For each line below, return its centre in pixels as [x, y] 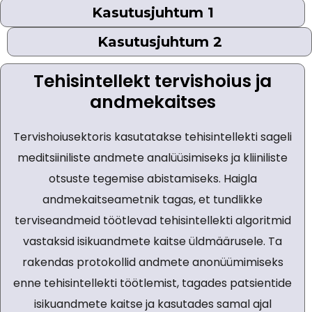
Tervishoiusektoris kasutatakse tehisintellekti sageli [153, 137]
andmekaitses [153, 102]
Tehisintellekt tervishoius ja [153, 81]
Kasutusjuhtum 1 [153, 13]
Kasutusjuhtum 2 [159, 42]
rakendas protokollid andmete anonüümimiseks [153, 263]
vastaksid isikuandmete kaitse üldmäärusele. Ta [153, 242]
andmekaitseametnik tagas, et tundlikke [153, 200]
